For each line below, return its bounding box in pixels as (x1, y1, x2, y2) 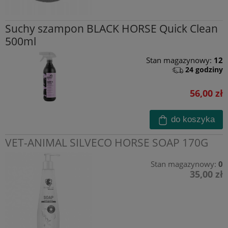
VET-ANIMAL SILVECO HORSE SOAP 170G (5, 135, 208, 150)
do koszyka (171, 114, 215, 125)
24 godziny (185, 65, 223, 75)
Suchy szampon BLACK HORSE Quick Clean (5, 21, 218, 36)
